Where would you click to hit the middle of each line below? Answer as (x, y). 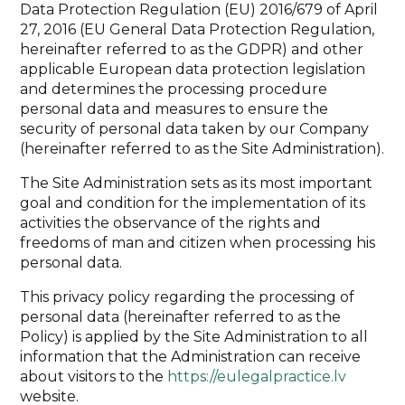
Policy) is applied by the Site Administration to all (194, 336)
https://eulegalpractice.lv (257, 376)
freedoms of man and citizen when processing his (198, 242)
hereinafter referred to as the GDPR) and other (192, 49)
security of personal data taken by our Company (195, 128)
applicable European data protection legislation (193, 69)
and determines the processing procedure (174, 89)
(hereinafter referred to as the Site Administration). (202, 148)
